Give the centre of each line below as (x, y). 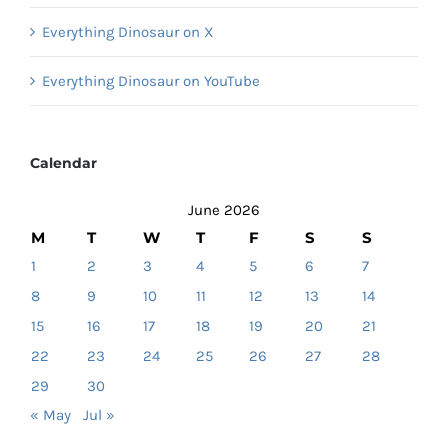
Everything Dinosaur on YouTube (151, 81)
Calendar (63, 163)
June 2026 (224, 210)
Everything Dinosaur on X (128, 32)
